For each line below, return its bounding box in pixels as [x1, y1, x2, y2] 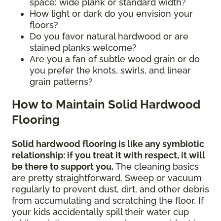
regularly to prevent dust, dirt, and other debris [12, 184, 209, 195]
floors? [30, 20, 61, 31]
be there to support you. [12, 161, 113, 172]
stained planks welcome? [30, 42, 139, 53]
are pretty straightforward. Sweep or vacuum [12, 173, 202, 184]
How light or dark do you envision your [30, 8, 193, 19]
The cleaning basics [113, 161, 199, 172]
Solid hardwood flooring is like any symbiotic [12, 139, 204, 149]
